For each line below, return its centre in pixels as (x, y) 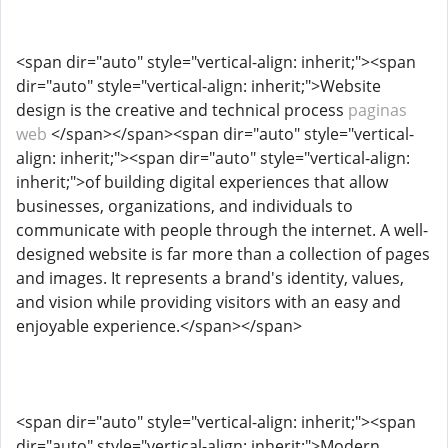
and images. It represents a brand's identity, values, (210, 278)
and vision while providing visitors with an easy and (208, 302)
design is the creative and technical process (182, 110)
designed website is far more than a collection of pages (223, 254)
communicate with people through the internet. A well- (222, 230)
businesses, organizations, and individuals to (184, 206)
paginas (377, 110)
